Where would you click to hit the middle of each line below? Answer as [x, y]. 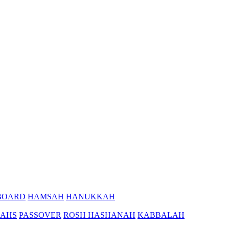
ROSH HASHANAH [99, 215]
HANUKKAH [90, 196]
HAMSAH [46, 196]
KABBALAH [161, 215]
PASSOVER [40, 215]
